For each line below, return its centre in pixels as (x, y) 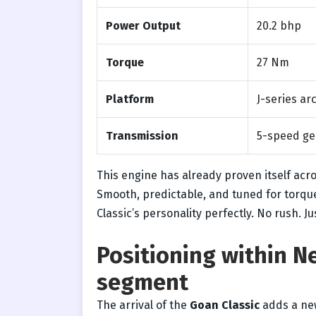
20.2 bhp (279, 25)
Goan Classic (225, 305)
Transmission (142, 135)
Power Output (143, 25)
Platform (130, 99)
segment (142, 282)
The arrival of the (143, 305)
